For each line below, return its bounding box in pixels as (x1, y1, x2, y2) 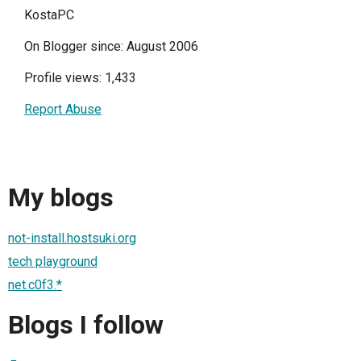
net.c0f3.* (8, 276, 62, 293)
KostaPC (24, 7, 74, 23)
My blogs (8, 182, 114, 214)
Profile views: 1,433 (24, 70, 136, 85)
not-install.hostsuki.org (8, 230, 136, 246)
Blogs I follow (8, 309, 164, 341)
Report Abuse (24, 102, 102, 117)
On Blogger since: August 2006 (24, 39, 198, 54)
